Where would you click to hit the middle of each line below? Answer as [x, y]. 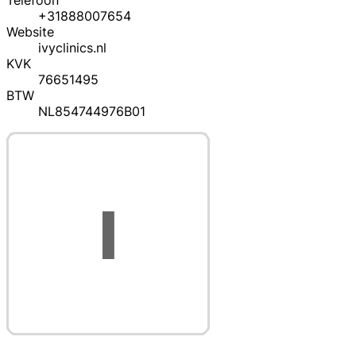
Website [30, 32]
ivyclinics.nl [72, 48]
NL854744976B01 [92, 112]
